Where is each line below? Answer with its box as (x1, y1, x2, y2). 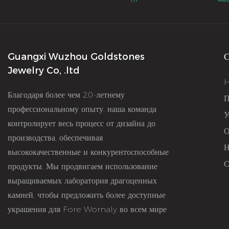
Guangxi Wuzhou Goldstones (8, 51, 145, 62)
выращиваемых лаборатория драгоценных (8, 175, 157, 186)
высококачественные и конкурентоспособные (8, 147, 169, 157)
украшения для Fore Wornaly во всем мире (8, 204, 169, 214)
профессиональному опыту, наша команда (8, 104, 156, 114)
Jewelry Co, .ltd (8, 64, 80, 76)
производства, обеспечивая (8, 132, 103, 143)
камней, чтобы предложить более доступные (8, 190, 166, 200)
